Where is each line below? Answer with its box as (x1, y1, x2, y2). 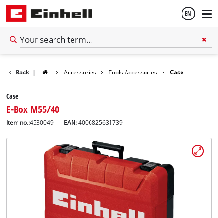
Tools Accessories (109, 68, 158, 76)
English (17, 53, 35, 63)
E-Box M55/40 (6, 102, 60, 116)
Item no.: (6, 118, 30, 126)
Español (17, 79, 37, 89)
